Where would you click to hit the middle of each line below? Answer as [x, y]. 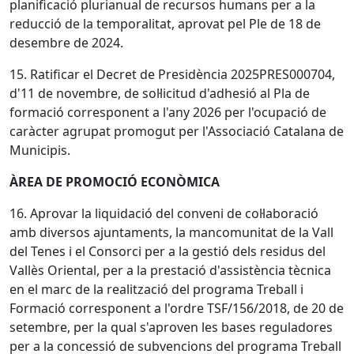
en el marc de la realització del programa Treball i [156, 289]
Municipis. [40, 150]
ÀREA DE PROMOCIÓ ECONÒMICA [115, 182]
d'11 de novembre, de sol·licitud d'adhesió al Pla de [160, 93]
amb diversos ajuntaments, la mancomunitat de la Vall [171, 232]
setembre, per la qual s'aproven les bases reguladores [171, 327]
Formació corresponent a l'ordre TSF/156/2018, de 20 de [177, 308]
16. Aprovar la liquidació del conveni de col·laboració [164, 213]
